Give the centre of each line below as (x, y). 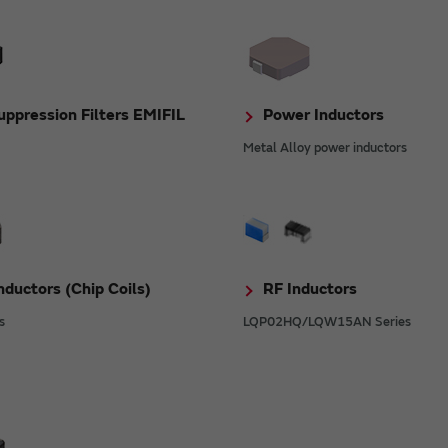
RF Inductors (310, 288)
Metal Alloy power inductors (325, 147)
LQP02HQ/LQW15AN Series (327, 321)
